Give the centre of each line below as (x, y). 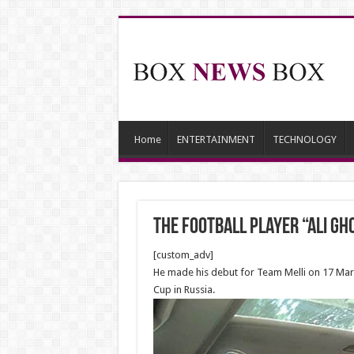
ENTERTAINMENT (216, 139)
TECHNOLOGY (304, 139)
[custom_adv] (183, 255)
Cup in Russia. (184, 290)
